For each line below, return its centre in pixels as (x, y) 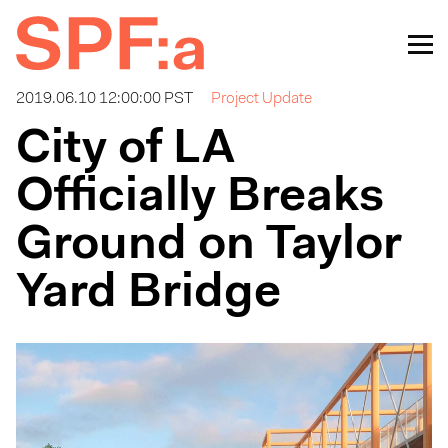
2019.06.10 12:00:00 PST (104, 99)
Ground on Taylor (209, 246)
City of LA (125, 150)
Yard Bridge (148, 294)
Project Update (261, 99)
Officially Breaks (200, 198)
